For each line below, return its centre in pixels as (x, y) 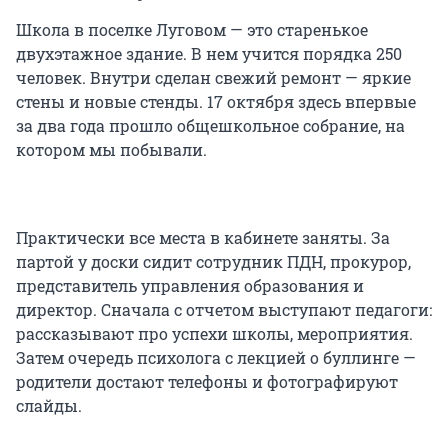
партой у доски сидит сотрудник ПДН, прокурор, (213, 262)
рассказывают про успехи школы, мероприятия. (214, 334)
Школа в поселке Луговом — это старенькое (192, 30)
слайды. (49, 406)
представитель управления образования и (190, 286)
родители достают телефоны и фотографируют (207, 382)
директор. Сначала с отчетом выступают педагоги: (224, 310)
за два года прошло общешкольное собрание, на (210, 126)
